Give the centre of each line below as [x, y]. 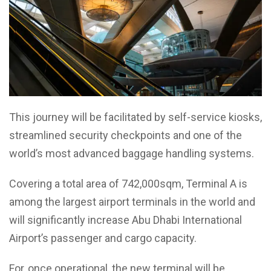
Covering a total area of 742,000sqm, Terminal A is [128, 183]
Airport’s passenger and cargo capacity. [103, 238]
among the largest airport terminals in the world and [132, 201]
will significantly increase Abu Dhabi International [126, 220]
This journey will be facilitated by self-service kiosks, [135, 117]
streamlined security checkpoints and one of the [126, 135]
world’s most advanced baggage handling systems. [132, 153]
